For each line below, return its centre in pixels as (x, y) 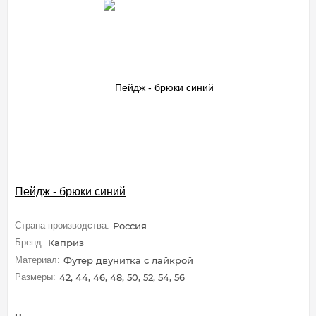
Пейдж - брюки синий (70, 191)
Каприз (66, 243)
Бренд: (30, 243)
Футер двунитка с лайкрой (128, 260)
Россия (130, 225)
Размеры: (35, 277)
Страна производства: (62, 225)
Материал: (37, 260)
